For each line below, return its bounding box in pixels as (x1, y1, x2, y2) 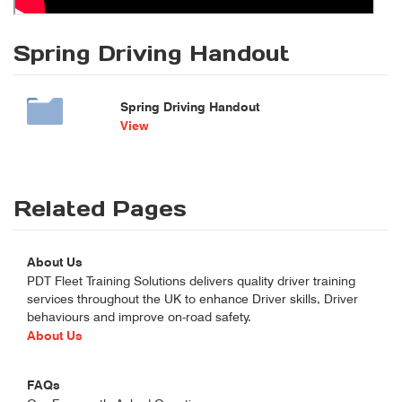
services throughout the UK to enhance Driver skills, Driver (27, 291, 358, 306)
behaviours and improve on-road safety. (27, 309, 251, 324)
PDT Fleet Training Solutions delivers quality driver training (27, 273, 355, 288)
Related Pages (13, 195, 187, 223)
